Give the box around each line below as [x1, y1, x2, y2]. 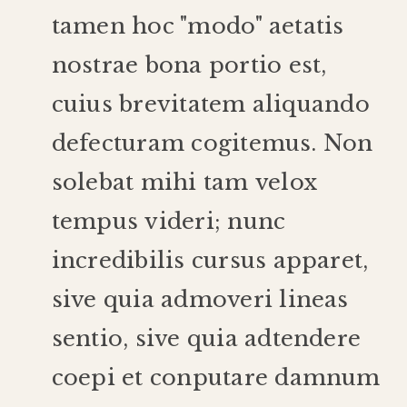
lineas [279, 285, 349, 313]
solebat [51, 168, 134, 195]
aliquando [252, 90, 370, 117]
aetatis [268, 12, 344, 39]
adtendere [244, 324, 362, 352]
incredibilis [51, 246, 185, 273]
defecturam [51, 129, 185, 156]
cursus [191, 246, 267, 273]
